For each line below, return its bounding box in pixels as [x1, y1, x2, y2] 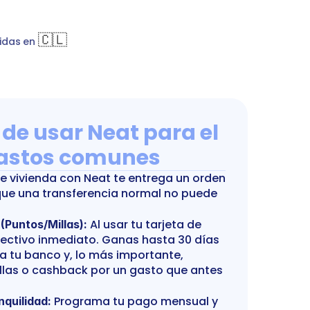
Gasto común [195, 19, 273, 35]
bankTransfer [120, 19, 196, 35]
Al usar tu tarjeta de [87, 217, 201, 232]
